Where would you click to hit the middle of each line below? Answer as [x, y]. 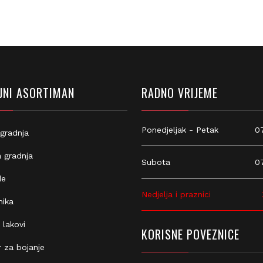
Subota [151, 162]
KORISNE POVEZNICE [186, 234]
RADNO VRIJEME [175, 93]
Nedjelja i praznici [171, 194]
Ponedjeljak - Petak [175, 130]
